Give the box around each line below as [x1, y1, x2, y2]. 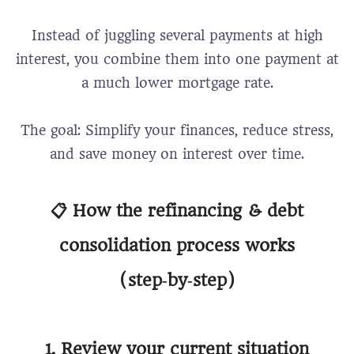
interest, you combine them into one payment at [15, 51, 339, 67]
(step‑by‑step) [119, 270, 235, 290]
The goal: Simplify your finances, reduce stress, [21, 122, 333, 138]
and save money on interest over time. [50, 146, 304, 162]
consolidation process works [59, 235, 295, 255]
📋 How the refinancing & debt [51, 201, 303, 220]
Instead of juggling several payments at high [31, 28, 323, 43]
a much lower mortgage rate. [81, 75, 273, 91]
